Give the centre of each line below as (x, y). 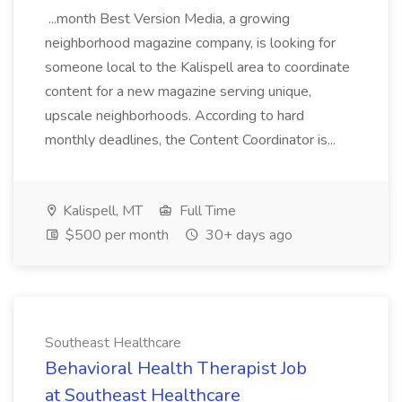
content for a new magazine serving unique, (178, 92)
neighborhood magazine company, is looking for (190, 43)
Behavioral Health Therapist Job (176, 368)
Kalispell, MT (101, 211)
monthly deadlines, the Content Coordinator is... (192, 140)
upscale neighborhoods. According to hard (175, 116)
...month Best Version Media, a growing (167, 19)
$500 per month (115, 235)
